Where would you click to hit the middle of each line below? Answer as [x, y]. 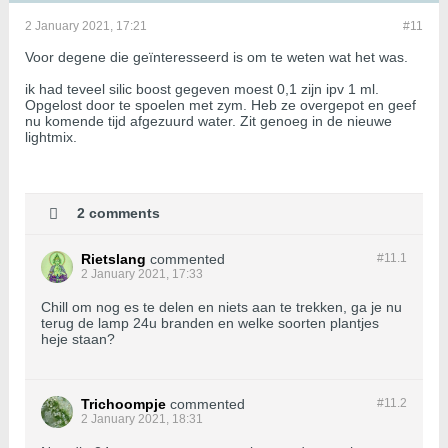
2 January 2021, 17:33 [142, 274]
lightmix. [51, 137]
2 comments [118, 212]
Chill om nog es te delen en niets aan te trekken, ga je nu [221, 307]
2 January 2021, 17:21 [86, 26]
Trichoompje [123, 404]
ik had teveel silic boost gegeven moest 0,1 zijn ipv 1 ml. [202, 89]
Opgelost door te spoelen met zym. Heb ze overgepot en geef [220, 105]
